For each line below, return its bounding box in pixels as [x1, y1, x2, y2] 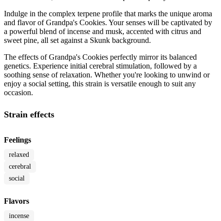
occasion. [4, 88, 33, 97]
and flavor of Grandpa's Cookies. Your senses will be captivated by [4, 18, 212, 27]
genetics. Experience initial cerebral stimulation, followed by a [4, 62, 197, 71]
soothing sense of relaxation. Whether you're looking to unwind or [4, 71, 210, 79]
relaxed [9, 151, 29, 159]
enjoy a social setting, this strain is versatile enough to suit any [4, 79, 196, 88]
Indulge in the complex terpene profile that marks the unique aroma [4, 9, 212, 18]
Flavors [4, 197, 29, 206]
